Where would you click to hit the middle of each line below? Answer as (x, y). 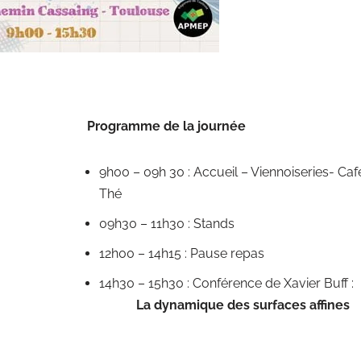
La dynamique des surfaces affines (243, 305)
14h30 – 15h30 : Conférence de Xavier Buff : (226, 283)
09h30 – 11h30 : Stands (166, 224)
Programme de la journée (166, 126)
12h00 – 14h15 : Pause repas (181, 253)
